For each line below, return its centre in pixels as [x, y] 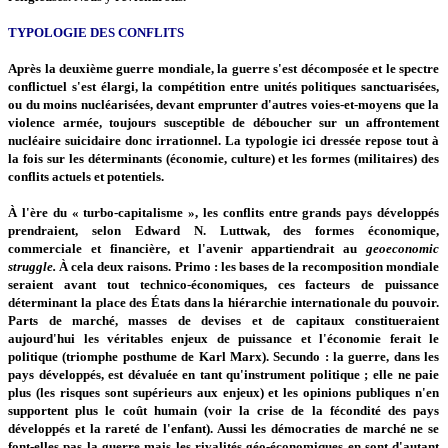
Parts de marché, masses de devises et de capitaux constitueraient [224, 320]
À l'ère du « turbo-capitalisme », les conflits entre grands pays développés [224, 212]
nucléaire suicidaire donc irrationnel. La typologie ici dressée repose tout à [224, 140]
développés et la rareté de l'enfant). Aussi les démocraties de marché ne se [224, 428]
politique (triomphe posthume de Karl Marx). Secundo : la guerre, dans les [224, 356]
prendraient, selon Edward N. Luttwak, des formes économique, [224, 230]
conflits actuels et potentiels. [86, 176]
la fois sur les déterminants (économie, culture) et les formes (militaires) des [224, 158]
